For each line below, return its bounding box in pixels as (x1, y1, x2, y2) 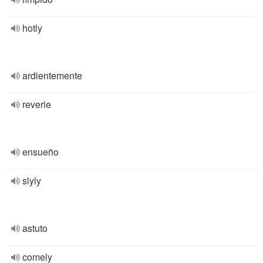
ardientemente (22, 69, 82, 82)
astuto (22, 221, 48, 235)
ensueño (22, 145, 59, 159)
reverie (22, 97, 51, 111)
